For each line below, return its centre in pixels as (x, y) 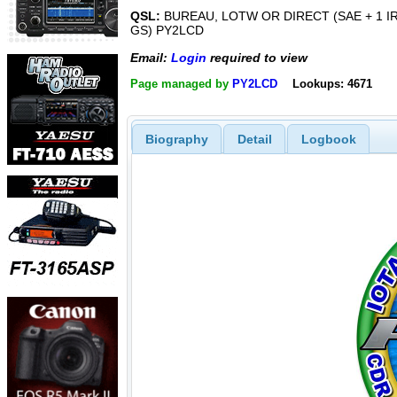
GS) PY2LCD (167, 31)
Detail (254, 139)
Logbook (328, 139)
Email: (151, 57)
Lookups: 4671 (332, 84)
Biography (176, 139)
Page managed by (181, 84)
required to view (257, 57)
